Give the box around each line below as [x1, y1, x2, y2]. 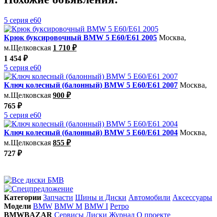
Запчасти [43, 193, 73, 201]
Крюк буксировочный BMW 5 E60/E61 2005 [4, 33, 157, 42]
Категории [4, 193, 41, 201]
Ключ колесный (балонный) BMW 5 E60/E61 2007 [4, 80, 178, 89]
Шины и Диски [75, 193, 126, 201]
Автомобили [128, 193, 170, 201]
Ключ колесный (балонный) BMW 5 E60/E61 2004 [4, 128, 178, 137]
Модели [4, 201, 31, 210]
